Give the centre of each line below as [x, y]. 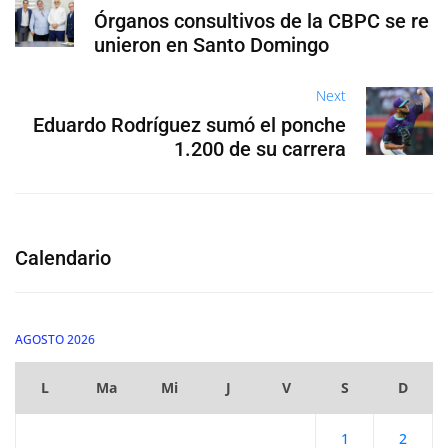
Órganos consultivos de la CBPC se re [262, 21]
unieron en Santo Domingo [212, 45]
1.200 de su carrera [259, 149]
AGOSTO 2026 [55, 340]
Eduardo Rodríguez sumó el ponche [189, 125]
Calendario [63, 258]
